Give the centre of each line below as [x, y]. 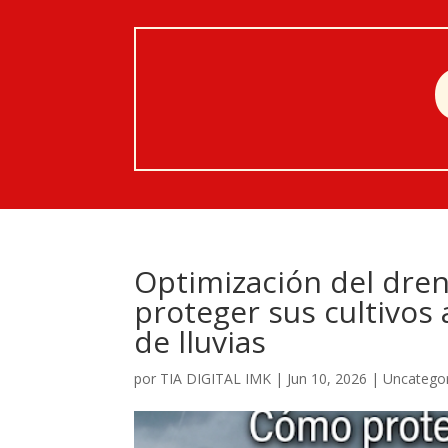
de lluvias [200, 341]
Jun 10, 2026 [327, 378]
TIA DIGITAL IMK [216, 378]
